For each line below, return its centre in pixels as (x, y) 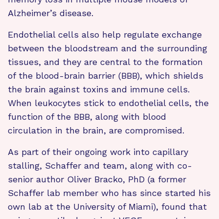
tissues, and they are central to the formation (105, 62)
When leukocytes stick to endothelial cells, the (108, 103)
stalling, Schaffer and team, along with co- (100, 165)
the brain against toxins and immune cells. (99, 89)
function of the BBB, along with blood (87, 116)
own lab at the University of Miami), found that (107, 206)
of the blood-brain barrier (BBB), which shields (106, 75)
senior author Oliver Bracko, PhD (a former (97, 179)
